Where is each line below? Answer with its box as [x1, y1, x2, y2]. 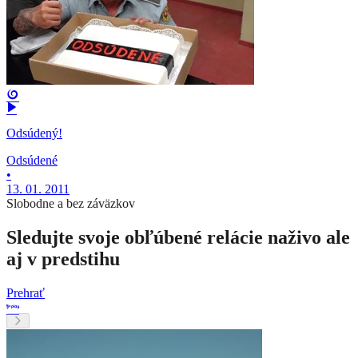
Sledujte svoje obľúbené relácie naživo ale [6, 227, 350, 249]
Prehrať [6, 286, 45, 300]
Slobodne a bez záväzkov [6, 197, 135, 211]
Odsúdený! [6, 126, 62, 141]
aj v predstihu [6, 249, 120, 270]
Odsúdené [6, 153, 58, 168]
